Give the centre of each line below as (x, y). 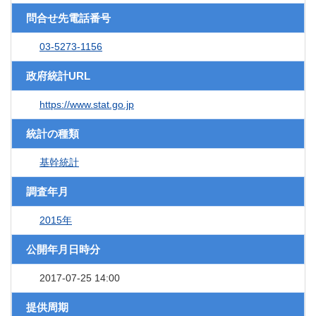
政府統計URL (58, 76)
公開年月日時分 (63, 250)
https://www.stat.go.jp (87, 105)
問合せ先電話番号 (68, 18)
